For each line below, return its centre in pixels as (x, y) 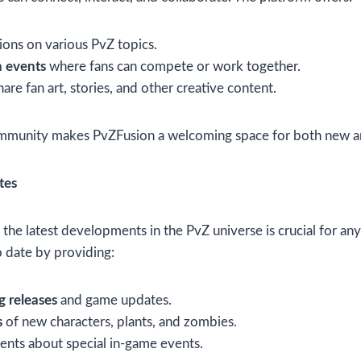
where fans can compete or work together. (173, 67)
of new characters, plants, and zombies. (120, 322)
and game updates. (114, 301)
